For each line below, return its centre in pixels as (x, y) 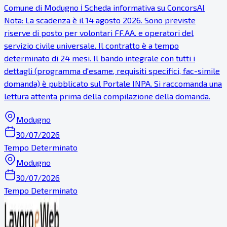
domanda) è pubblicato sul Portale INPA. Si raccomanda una (113, 83)
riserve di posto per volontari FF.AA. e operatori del (99, 32)
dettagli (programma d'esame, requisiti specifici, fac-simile (112, 70)
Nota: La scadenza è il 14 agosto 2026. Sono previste (100, 20)
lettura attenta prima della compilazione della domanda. (107, 96)
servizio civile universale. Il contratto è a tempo (91, 45)
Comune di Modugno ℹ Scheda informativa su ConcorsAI (104, 7)
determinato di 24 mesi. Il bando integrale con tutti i (100, 58)
